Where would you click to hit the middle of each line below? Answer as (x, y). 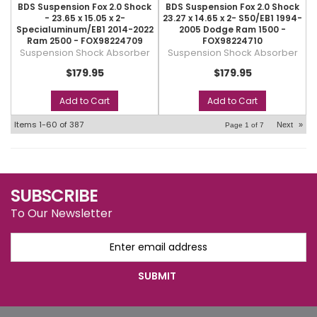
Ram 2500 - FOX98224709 (85, 41)
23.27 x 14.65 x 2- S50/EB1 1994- (232, 18)
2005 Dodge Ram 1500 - (232, 29)
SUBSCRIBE (54, 196)
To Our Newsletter (62, 213)
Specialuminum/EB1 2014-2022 (85, 29)
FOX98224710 (232, 41)
